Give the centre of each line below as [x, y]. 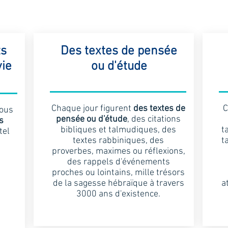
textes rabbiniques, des [118, 141]
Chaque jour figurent [92, 109]
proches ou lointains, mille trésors [118, 173]
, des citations [154, 119]
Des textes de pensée [119, 51]
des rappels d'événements [118, 162]
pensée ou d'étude [92, 119]
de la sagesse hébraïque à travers [118, 183]
